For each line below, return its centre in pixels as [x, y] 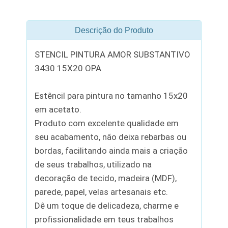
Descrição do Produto [114, 30]
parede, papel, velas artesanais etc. [102, 192]
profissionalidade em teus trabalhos [104, 219]
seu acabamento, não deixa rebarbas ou [111, 137]
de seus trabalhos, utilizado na [93, 164]
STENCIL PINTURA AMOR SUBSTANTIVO [113, 54]
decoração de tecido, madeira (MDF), [106, 178]
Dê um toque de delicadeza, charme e [107, 205]
